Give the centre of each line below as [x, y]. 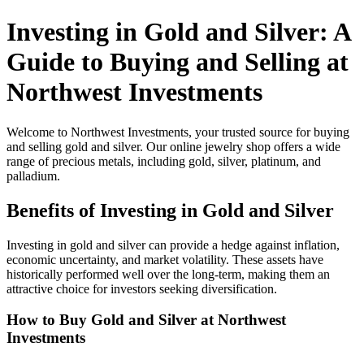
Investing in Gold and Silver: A [178, 32]
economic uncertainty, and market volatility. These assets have [165, 259]
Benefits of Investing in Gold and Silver [170, 210]
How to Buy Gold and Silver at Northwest [146, 320]
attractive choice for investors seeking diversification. [142, 288]
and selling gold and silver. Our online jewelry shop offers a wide [173, 146]
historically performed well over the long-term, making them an [168, 274]
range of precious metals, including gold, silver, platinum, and [164, 161]
